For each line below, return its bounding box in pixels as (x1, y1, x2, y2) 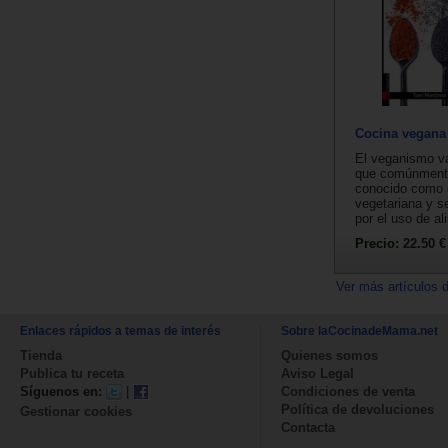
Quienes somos (281, 347, 378, 363)
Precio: (355, 235, 403, 251)
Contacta (281, 419, 335, 435)
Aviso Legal (281, 365, 354, 381)
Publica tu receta (20, 365, 124, 381)
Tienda (20, 347, 62, 363)
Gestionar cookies (20, 403, 132, 419)
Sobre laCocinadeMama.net (281, 323, 438, 338)
